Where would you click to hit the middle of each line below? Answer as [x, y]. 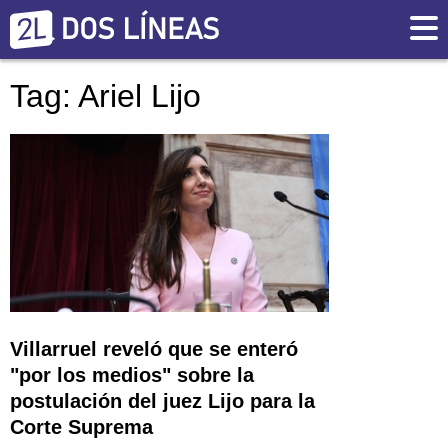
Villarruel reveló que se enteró [154, 348]
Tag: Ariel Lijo [105, 96]
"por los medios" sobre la [132, 374]
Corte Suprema [81, 426]
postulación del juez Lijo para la [162, 400]
